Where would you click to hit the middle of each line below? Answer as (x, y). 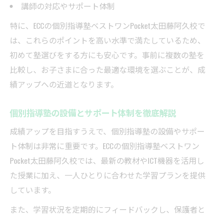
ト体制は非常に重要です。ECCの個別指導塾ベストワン (105, 146)
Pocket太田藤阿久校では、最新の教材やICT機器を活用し (107, 161)
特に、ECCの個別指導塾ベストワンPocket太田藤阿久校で (108, 26)
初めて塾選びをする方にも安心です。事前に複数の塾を (107, 55)
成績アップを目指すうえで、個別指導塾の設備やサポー (107, 131)
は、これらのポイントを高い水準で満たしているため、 (108, 40)
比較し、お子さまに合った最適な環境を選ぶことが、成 (108, 70)
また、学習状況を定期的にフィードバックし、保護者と (108, 209)
